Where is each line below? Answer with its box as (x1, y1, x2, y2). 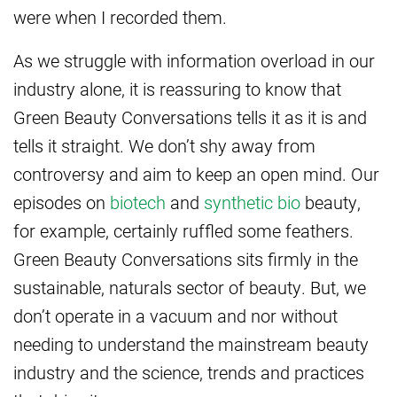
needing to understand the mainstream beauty (13, 332, 369, 356)
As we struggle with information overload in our (13, 49, 375, 73)
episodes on (13, 191, 110, 214)
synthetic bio (204, 191, 300, 214)
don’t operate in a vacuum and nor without (13, 304, 338, 328)
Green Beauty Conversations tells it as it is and (13, 105, 367, 129)
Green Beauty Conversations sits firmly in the (13, 247, 358, 271)
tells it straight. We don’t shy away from (13, 134, 315, 158)
